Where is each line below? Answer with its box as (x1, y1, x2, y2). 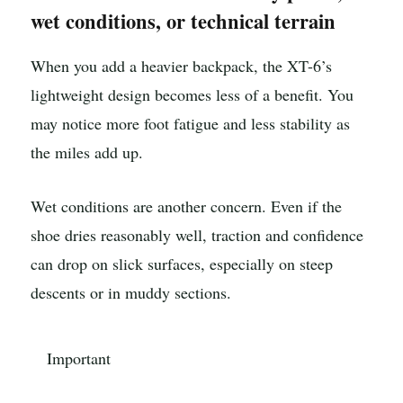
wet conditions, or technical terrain (31, 6, 336, 37)
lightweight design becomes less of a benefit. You (31, 83, 354, 105)
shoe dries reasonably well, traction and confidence (31, 223, 363, 246)
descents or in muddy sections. (31, 281, 231, 303)
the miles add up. (31, 140, 143, 163)
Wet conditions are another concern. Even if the (31, 194, 342, 217)
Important (47, 347, 111, 370)
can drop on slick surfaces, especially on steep (31, 252, 333, 274)
